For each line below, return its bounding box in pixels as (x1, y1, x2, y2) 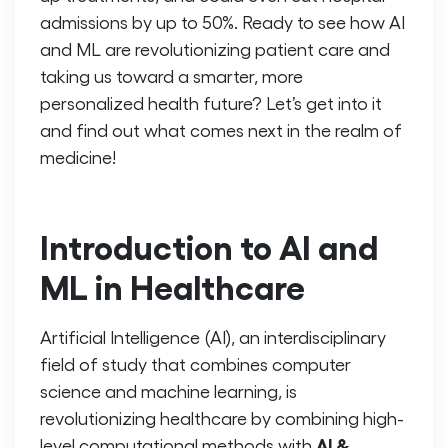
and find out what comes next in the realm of (40, 119, 402, 141)
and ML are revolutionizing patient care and (40, 38, 390, 60)
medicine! (40, 146, 116, 168)
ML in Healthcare (40, 264, 305, 306)
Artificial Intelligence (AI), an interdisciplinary (40, 325, 386, 347)
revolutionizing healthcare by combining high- (40, 406, 404, 428)
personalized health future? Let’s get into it (40, 92, 382, 114)
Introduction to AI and (40, 224, 378, 266)
